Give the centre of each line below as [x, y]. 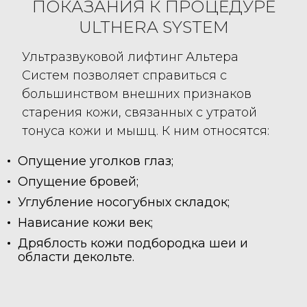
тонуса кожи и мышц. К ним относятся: [146, 131]
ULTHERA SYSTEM [153, 27]
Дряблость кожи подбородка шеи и [133, 243]
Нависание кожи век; [86, 222]
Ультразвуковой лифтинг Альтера [131, 57]
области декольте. [76, 257]
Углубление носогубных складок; [124, 202]
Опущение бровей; [78, 181]
